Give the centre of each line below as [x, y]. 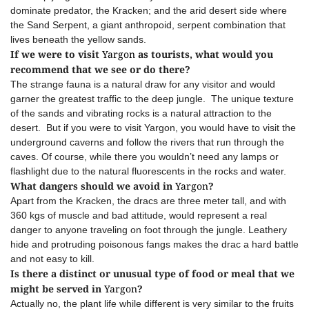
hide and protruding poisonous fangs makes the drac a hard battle [154, 244]
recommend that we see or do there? [100, 69]
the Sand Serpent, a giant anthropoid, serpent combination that [148, 25]
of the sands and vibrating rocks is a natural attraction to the [141, 113]
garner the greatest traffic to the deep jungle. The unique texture [152, 99]
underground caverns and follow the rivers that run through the [147, 142]
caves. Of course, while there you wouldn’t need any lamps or [144, 157]
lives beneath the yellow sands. [78, 39]
